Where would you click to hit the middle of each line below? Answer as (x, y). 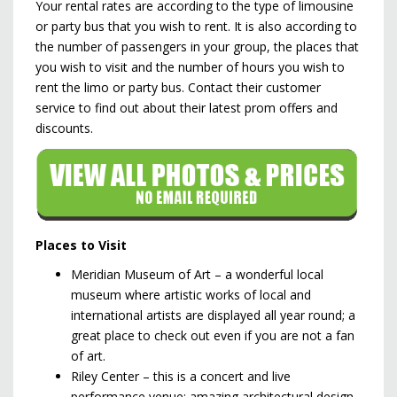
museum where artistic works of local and (191, 295)
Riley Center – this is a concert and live (181, 377)
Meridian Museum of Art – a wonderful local (197, 275)
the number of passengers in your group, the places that (197, 47)
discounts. (64, 128)
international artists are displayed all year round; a (213, 315)
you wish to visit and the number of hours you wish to (190, 67)
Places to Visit (81, 245)
